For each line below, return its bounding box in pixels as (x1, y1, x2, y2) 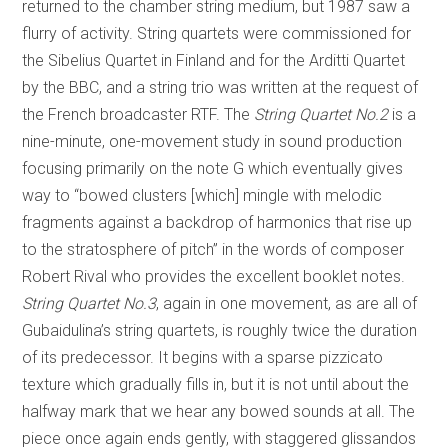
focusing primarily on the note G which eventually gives (22, 158, 404, 178)
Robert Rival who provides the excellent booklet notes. (22, 266, 406, 286)
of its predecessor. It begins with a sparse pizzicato (22, 347, 384, 367)
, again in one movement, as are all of (156, 293, 418, 313)
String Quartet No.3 (22, 293, 157, 313)
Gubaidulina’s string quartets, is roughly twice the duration (22, 320, 418, 340)
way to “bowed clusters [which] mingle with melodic (22, 185, 383, 205)
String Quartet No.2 (254, 104, 393, 124)
